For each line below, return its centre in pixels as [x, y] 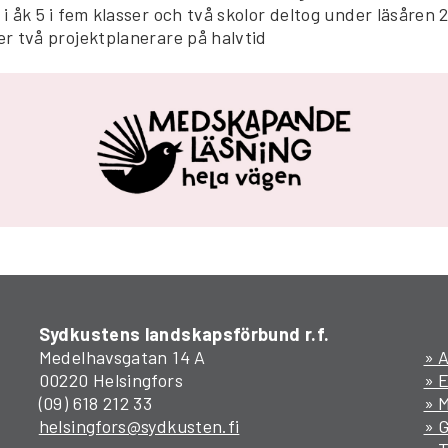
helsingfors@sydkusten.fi [139, 425]
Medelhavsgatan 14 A [122, 356]
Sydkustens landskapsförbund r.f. [184, 333]
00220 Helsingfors [110, 379]
